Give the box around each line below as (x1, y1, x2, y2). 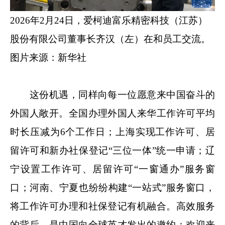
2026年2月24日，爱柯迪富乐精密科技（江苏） (10, 15, 207, 26)
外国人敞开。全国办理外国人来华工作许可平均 (10, 108, 215, 119)
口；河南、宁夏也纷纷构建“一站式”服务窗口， (10, 182, 215, 193)
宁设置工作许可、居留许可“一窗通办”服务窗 (10, 164, 215, 175)
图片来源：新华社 (10, 52, 86, 63)
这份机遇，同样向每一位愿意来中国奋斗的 (10, 89, 215, 100)
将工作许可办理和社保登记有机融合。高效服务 (10, 201, 215, 212)
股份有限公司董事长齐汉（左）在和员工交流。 (10, 34, 210, 45)
